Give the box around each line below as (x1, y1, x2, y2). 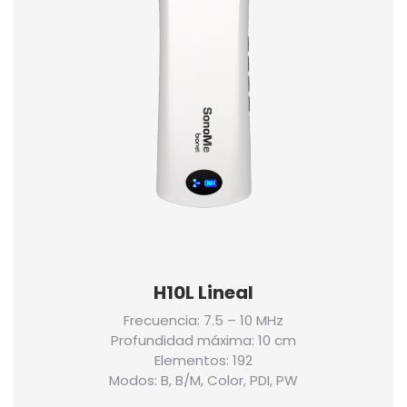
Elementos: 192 (154, 351, 253, 370)
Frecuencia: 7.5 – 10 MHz (124, 311, 283, 330)
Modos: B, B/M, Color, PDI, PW (109, 371, 298, 390)
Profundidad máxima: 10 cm (111, 331, 296, 350)
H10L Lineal (154, 280, 253, 305)
